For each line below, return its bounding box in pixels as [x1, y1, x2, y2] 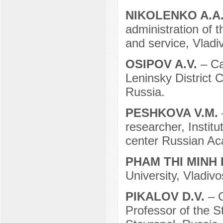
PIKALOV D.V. [125, 190, 208, 204]
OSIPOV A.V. [125, 57, 201, 71]
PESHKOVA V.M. [125, 106, 222, 120]
